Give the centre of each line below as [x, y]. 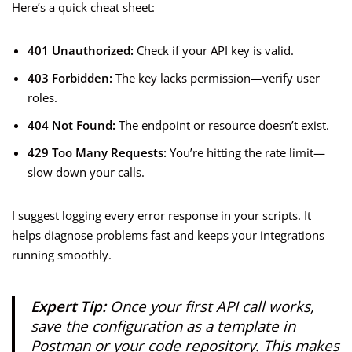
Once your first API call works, [210, 306]
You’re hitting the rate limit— [246, 153]
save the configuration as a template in [163, 326]
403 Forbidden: [70, 78]
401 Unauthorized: [81, 51]
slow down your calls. [86, 172]
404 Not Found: [71, 125]
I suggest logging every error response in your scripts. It [161, 216]
